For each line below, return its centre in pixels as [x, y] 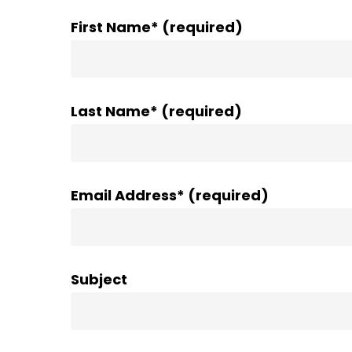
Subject [99, 279]
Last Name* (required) [157, 111]
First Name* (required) [157, 27]
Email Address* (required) [170, 195]
